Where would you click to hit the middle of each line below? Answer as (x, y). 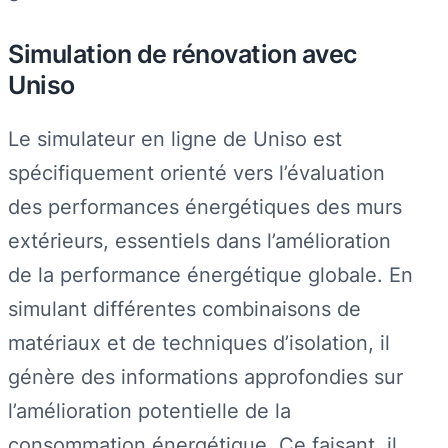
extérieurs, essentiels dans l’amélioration (199, 240)
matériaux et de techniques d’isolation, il (199, 342)
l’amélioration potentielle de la (149, 410)
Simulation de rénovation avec (182, 54)
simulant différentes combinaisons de (184, 308)
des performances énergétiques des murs (205, 206)
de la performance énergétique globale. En (210, 274)
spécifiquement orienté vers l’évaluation (196, 172)
